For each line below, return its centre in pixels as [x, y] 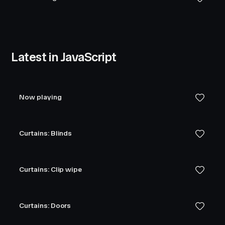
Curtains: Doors [45, 206]
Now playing [40, 97]
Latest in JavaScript [64, 57]
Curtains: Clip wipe [51, 170]
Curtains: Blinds [46, 133]
